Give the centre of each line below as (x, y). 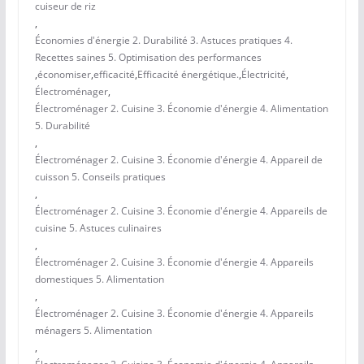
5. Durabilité (62, 126)
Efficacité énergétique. (188, 75)
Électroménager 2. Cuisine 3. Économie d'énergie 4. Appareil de (178, 160)
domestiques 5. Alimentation (99, 279)
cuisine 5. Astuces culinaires (98, 228)
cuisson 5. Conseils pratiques (100, 177)
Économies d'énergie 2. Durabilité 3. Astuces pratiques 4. (163, 41)
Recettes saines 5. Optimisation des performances (148, 58)
